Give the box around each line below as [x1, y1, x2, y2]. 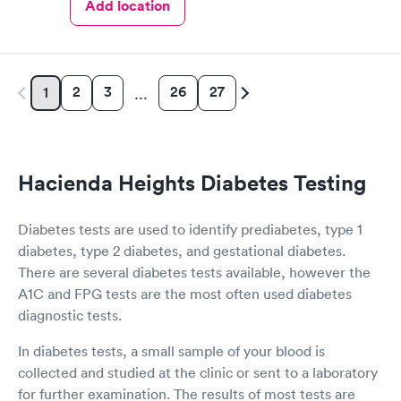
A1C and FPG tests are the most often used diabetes [18, 284, 352, 303]
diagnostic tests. [18, 305, 122, 324]
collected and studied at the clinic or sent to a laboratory [18, 363, 378, 381]
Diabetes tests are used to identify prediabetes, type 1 [18, 219, 363, 238]
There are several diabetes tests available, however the [18, 262, 371, 281]
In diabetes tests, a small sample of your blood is [18, 341, 325, 360]
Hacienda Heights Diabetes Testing [18, 168, 366, 196]
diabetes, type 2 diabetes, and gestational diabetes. [18, 241, 346, 260]
